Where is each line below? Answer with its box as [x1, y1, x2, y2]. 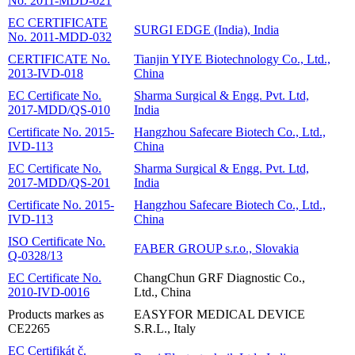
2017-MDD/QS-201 [8, 175, 110, 189]
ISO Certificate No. [8, 234, 105, 248]
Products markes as [8, 307, 104, 321]
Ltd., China [134, 284, 191, 299]
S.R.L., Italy [134, 321, 196, 335]
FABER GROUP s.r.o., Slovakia [134, 241, 299, 255]
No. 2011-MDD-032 [8, 29, 112, 44]
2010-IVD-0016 [8, 284, 90, 299]
